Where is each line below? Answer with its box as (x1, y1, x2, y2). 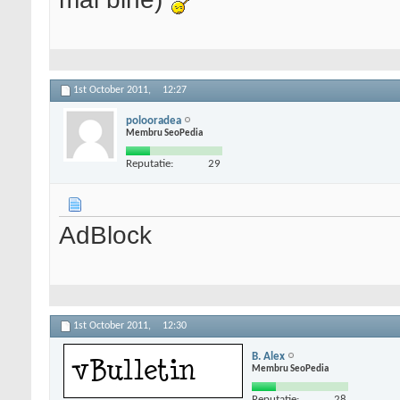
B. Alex (252, 350, 285, 362)
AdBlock (59, 221, 152, 250)
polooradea (126, 114, 181, 127)
